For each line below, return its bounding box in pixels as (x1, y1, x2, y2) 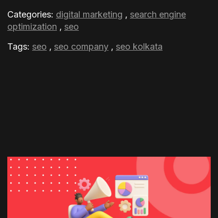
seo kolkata (116, 41, 163, 52)
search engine (130, 9, 186, 19)
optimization (7, 21, 57, 32)
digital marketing (56, 9, 123, 19)
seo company (54, 41, 109, 52)
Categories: (7, 9, 56, 19)
